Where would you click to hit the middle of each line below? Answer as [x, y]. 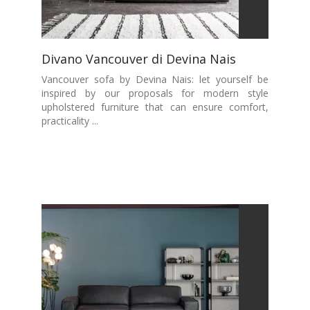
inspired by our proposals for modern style [155, 93]
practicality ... [70, 121]
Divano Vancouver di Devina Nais [139, 59]
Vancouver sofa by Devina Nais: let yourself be [155, 79]
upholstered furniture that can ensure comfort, [155, 107]
